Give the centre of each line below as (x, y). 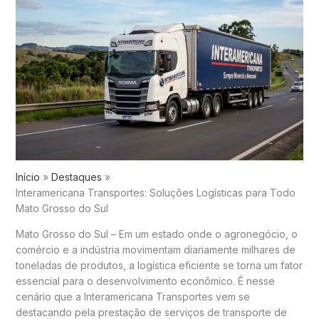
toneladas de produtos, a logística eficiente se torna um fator (159, 266)
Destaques (76, 177)
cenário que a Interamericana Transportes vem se (132, 297)
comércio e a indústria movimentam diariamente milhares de (155, 250)
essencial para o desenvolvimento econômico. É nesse (145, 281)
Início (27, 177)
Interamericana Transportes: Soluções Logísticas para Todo (155, 193)
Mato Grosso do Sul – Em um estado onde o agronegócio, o (156, 234)
